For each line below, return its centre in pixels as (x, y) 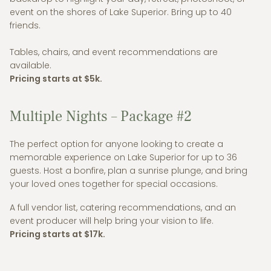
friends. (25, 26)
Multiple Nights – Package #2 (101, 117)
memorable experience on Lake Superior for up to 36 (123, 157)
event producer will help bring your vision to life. (112, 221)
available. (31, 66)
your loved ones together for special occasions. (114, 184)
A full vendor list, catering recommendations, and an (123, 208)
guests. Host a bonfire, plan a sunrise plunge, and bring (129, 170)
